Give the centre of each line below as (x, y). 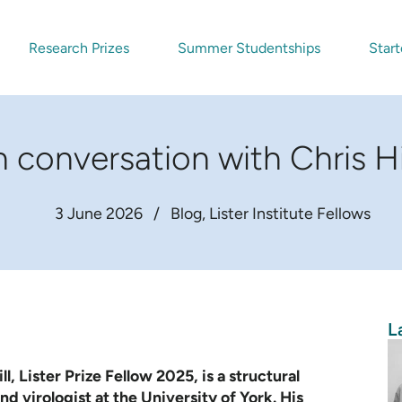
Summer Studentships (249, 48)
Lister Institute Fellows (290, 214)
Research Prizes (79, 48)
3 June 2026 (99, 214)
